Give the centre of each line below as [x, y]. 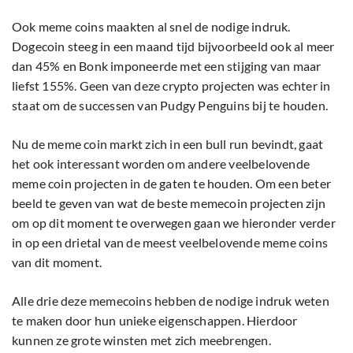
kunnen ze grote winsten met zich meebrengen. [143, 340]
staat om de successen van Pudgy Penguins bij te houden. [171, 105]
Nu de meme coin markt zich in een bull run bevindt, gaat [168, 143]
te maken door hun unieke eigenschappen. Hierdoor [155, 320]
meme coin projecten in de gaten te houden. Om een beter [172, 183]
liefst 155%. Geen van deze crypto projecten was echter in [171, 85]
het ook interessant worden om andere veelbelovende [161, 163]
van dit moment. [58, 262]
